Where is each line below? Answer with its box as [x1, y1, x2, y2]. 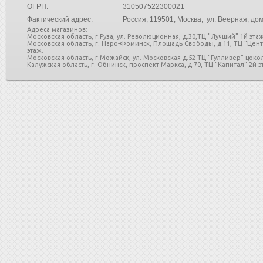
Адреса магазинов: [27, 26, 87, 33]
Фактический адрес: [27, 15, 93, 24]
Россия [123, 15, 146, 24]
